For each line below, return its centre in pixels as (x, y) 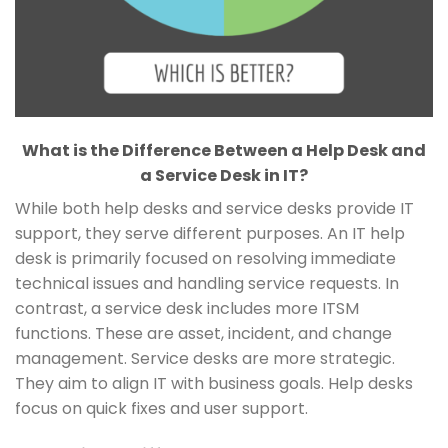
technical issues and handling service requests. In (207, 284)
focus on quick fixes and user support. (161, 409)
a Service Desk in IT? (224, 176)
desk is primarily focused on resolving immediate (205, 259)
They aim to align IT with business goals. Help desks (214, 384)
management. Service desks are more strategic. (205, 359)
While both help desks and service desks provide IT (214, 209)
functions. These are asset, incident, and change (203, 334)
